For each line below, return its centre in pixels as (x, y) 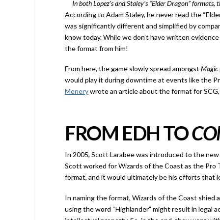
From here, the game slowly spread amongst (133, 69)
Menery (77, 91)
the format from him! (96, 48)
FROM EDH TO (128, 133)
